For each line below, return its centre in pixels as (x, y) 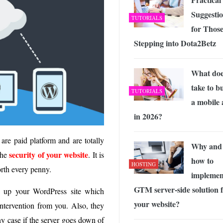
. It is (96, 155)
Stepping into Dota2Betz (175, 43)
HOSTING (144, 164)
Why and (207, 146)
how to (202, 160)
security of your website (49, 155)
